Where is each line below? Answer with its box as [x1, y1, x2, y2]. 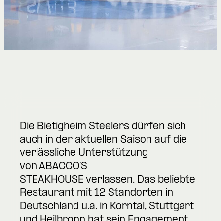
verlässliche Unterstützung [20, 147, 148, 159]
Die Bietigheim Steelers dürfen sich [20, 121, 186, 132]
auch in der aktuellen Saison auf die [20, 134, 187, 146]
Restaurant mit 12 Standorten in [20, 187, 173, 199]
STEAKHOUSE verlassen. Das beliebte [20, 174, 195, 185]
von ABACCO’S [20, 161, 87, 172]
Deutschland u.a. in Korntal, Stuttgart [20, 201, 194, 212]
